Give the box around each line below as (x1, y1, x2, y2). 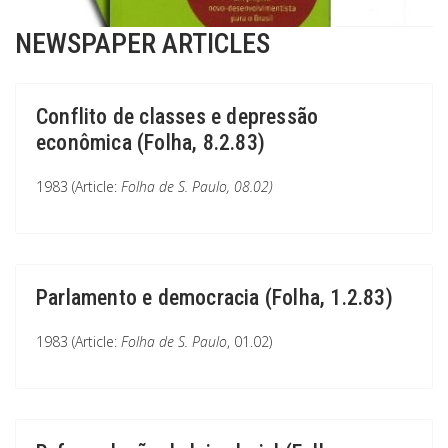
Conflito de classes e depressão (36, 104, 319, 129)
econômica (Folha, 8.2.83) (36, 130, 265, 155)
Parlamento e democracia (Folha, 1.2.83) (36, 285, 393, 310)
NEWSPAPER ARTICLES (15, 27, 270, 60)
